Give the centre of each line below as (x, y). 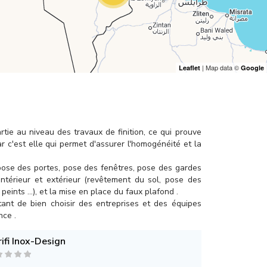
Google (252, 68)
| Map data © (221, 67)
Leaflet (190, 68)
